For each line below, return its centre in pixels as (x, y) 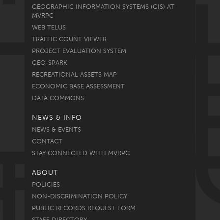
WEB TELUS (49, 27)
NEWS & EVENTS (56, 129)
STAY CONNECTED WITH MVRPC (81, 153)
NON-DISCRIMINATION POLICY (80, 196)
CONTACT (47, 141)
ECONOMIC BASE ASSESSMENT (78, 86)
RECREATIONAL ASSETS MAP (74, 74)
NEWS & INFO (57, 117)
